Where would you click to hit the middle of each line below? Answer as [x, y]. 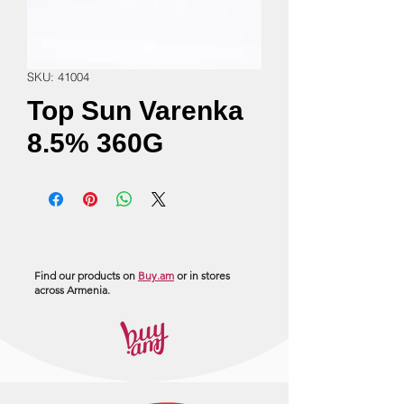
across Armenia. [72, 290]
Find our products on [86, 275]
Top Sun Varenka [135, 110]
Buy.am [156, 275]
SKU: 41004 [58, 77]
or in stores [202, 275]
